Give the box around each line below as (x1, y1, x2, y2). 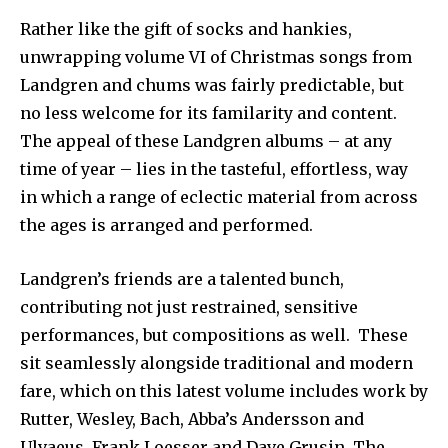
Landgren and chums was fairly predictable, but (20, 75, 404, 96)
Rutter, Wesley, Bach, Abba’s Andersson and (20, 409, 364, 430)
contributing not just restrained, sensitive (20, 297, 358, 318)
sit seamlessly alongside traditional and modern (20, 353, 413, 374)
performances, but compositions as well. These (20, 325, 408, 346)
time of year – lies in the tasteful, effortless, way (20, 159, 408, 180)
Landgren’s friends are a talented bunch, (20, 269, 344, 290)
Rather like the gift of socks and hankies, (20, 19, 352, 40)
